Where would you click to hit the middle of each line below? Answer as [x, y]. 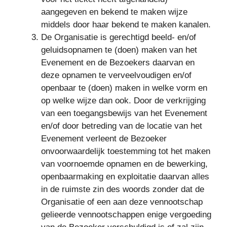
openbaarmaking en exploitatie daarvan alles [125, 176]
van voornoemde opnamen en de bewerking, [124, 164]
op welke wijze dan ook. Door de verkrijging [123, 100]
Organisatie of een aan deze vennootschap [122, 202]
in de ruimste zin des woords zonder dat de [123, 189]
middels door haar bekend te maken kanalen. [126, 24]
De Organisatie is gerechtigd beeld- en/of [119, 37]
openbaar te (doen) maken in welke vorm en [124, 88]
